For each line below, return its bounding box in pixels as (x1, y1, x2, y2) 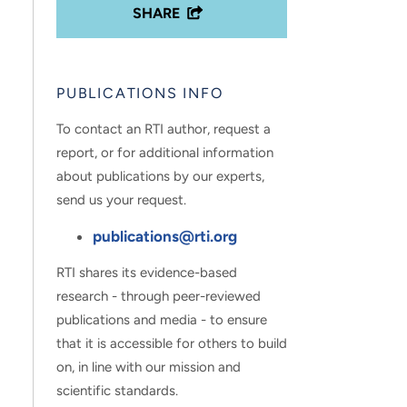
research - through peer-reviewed (56, 288, 261, 305)
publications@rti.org (93, 227, 237, 246)
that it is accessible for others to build (56, 335, 287, 352)
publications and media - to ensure (56, 312, 267, 329)
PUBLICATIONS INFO (56, 84, 223, 102)
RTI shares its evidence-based (56, 264, 237, 282)
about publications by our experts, (56, 168, 264, 185)
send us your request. (56, 192, 186, 209)
